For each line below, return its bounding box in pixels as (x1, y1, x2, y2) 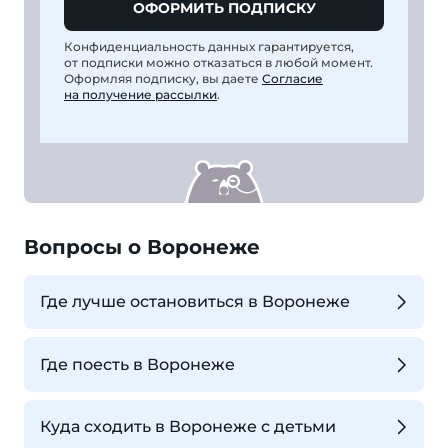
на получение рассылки (64, 87, 217, 102)
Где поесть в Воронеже (40, 354, 235, 374)
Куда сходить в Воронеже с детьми (40, 417, 336, 437)
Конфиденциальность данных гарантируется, (64, 39, 354, 54)
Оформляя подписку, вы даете (64, 71, 262, 86)
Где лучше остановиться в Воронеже (40, 292, 350, 312)
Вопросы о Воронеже (24, 235, 260, 259)
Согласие (262, 71, 323, 86)
